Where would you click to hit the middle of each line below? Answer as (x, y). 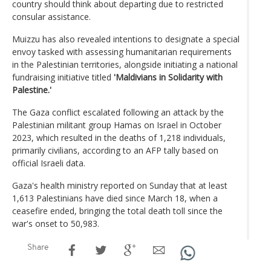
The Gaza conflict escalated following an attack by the (118, 112)
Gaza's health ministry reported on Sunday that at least (120, 185)
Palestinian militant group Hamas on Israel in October (117, 125)
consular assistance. (51, 16)
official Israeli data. (49, 163)
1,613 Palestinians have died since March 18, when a (115, 198)
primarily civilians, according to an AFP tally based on (115, 150)
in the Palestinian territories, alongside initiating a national (125, 64)
